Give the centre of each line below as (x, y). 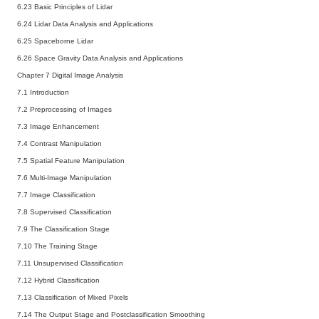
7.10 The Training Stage (59, 246)
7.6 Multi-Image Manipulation (67, 177)
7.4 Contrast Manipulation (62, 143)
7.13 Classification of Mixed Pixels (75, 297)
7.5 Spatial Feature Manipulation (73, 160)
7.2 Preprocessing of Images (67, 109)
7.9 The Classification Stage (66, 229)
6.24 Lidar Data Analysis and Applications (87, 23)
